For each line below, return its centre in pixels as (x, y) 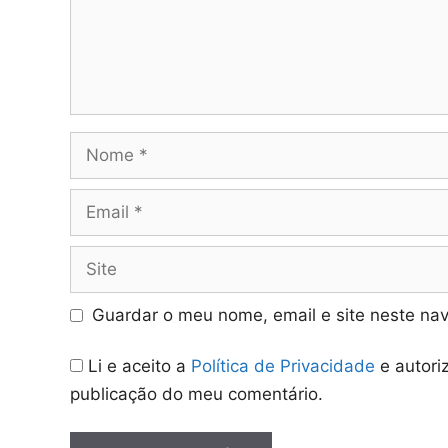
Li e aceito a (139, 365)
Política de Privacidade (283, 365)
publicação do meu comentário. (196, 393)
